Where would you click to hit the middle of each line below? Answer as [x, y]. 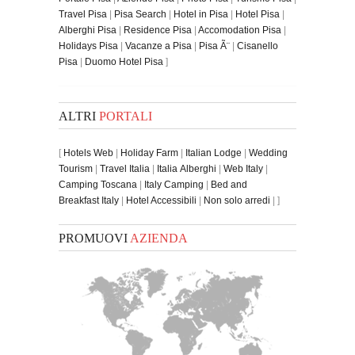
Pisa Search [140, 14]
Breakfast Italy [89, 200]
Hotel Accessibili [161, 200]
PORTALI [126, 116]
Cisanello [258, 46]
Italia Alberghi [187, 168]
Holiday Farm [149, 153]
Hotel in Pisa [201, 14]
